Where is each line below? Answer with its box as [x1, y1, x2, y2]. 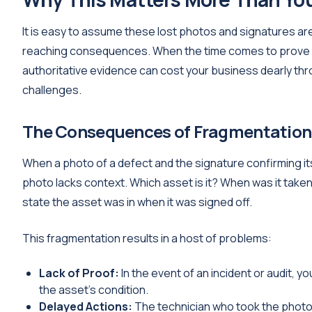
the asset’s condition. [39, 282, 148, 298]
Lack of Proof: [39, 265, 119, 281]
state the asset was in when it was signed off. [22, 194, 252, 210]
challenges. [22, 82, 81, 98]
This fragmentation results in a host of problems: [22, 231, 272, 247]
